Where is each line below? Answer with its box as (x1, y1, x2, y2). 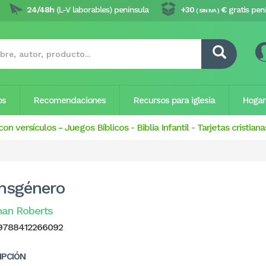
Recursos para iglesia (134, 95, 215, 106)
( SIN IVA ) (196, 7, 219, 14)
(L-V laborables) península (54, 5, 148, 14)
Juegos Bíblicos (65, 122, 128, 133)
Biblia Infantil (137, 122, 189, 133)
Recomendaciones (34, 95, 106, 106)
